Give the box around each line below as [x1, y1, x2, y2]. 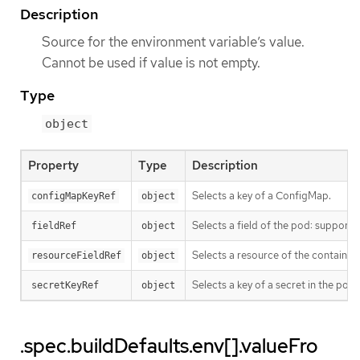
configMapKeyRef [31, 190, 116, 202]
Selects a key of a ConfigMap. [192, 188, 331, 202]
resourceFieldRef [31, 249, 121, 261]
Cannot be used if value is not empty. [42, 53, 260, 72]
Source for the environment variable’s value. [42, 32, 305, 51]
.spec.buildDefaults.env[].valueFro [20, 333, 317, 358]
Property [28, 157, 79, 174]
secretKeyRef [31, 279, 99, 291]
